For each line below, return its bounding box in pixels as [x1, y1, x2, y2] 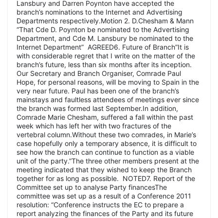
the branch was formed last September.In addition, [17, 104, 178, 112]
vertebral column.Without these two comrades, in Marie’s [17, 130, 196, 139]
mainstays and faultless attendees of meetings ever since [17, 95, 199, 104]
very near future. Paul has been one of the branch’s [17, 86, 179, 95]
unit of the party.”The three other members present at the [17, 156, 199, 165]
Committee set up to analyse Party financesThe [17, 182, 167, 191]
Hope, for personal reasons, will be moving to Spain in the [17, 77, 199, 86]
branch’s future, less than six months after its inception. [17, 60, 192, 69]
